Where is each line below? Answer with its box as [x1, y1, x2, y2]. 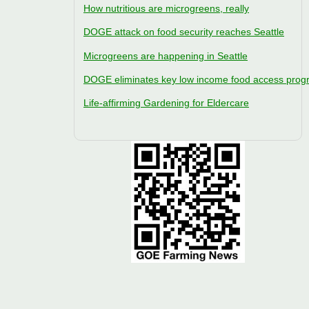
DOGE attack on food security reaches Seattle [83, 26, 284, 38]
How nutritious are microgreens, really [83, 3, 249, 14]
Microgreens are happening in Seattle [83, 50, 248, 61]
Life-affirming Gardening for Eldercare [83, 97, 249, 108]
